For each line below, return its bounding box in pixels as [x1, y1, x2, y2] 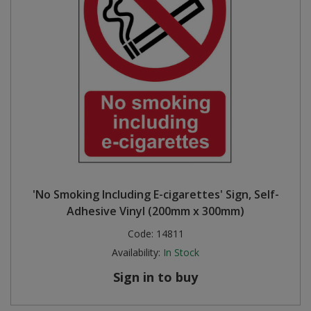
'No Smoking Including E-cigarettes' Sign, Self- [32, 186, 279, 202]
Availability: [112, 245, 160, 259]
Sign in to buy [113, 268, 198, 285]
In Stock [163, 245, 199, 259]
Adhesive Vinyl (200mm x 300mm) [67, 203, 244, 219]
